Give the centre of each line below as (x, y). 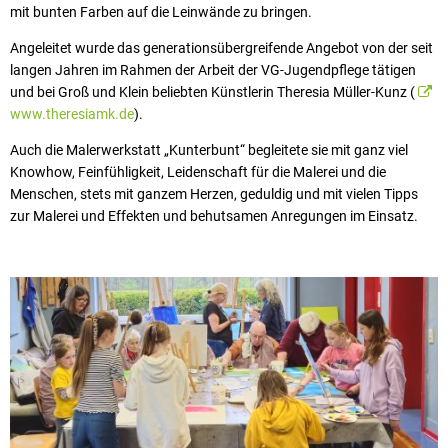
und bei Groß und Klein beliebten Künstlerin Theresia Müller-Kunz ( (214, 91)
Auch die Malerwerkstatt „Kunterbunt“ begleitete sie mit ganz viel (209, 149)
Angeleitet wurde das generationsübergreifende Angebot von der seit (221, 47)
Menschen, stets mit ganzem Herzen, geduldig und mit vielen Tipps (214, 193)
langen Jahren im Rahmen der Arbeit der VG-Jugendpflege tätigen (213, 69)
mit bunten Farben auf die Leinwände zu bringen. (161, 11)
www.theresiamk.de (72, 113)
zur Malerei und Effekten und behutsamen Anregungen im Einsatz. (214, 215)
